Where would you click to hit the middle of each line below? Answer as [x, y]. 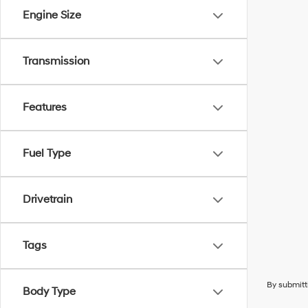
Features [45, 107]
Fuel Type [47, 153]
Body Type [49, 291]
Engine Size [52, 15]
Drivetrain [47, 199]
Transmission [56, 61]
